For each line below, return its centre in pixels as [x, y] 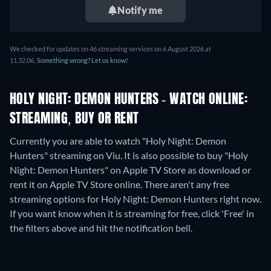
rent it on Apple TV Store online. [77, 184]
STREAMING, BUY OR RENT [74, 119]
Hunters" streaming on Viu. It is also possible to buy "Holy [129, 155]
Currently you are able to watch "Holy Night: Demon [118, 141]
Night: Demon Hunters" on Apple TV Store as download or [130, 170]
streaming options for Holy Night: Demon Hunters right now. [135, 199]
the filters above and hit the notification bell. [101, 228]
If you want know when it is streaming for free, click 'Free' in [132, 213]
